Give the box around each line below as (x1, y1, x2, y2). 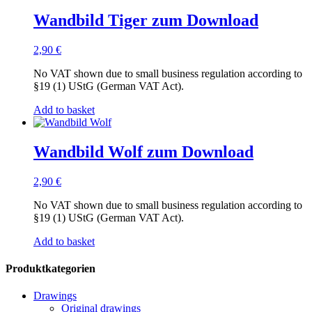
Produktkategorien (6, 262, 95, 274)
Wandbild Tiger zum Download (33, 10, 258, 29)
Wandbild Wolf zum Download (33, 142, 253, 161)
